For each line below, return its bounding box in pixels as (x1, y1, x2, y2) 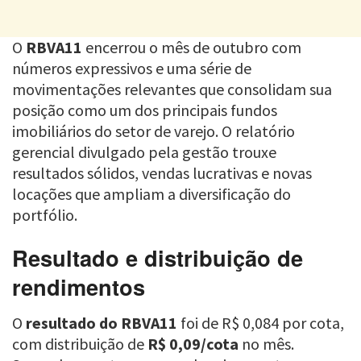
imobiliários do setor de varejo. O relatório (12, 120, 295, 141)
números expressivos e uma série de (12, 57, 251, 78)
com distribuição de (12, 333, 147, 354)
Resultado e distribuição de (12, 242, 303, 274)
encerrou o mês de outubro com (82, 36, 301, 57)
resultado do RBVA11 (26, 312, 177, 333)
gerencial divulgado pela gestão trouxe (12, 141, 276, 162)
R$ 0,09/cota (147, 333, 239, 354)
